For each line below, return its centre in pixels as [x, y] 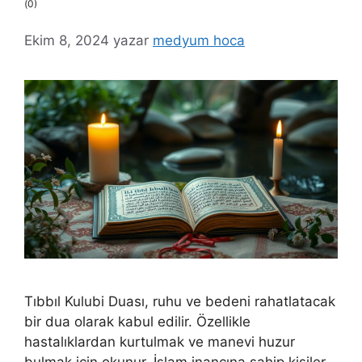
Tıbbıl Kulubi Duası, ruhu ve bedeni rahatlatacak [180, 302]
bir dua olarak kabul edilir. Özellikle [137, 322]
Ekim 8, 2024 [67, 40]
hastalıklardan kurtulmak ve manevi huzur [160, 342]
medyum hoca [199, 40]
